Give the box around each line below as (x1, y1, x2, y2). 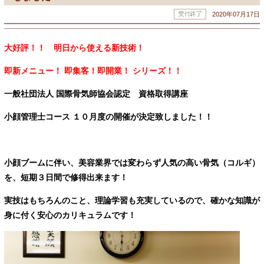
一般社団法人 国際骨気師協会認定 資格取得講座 (4, 89, 196, 99)
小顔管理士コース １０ (4, 112, 89, 122)
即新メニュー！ (4, 66, 64, 76)
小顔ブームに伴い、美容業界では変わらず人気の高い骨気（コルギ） (4, 158, 260, 168)
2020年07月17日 (212, 11, 260, 18)
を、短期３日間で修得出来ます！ (4, 173, 128, 183)
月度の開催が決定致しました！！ (89, 112, 213, 122)
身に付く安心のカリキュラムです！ (4, 210, 136, 220)
